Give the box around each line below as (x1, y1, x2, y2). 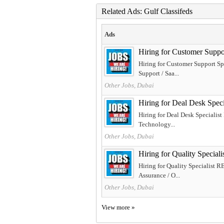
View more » (101, 203, 135, 211)
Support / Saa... (138, 69, 179, 77)
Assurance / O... (138, 171, 180, 179)
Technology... (138, 120, 175, 128)
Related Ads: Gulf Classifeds (101, 6, 192, 15)
